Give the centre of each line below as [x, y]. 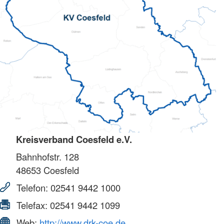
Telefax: [32, 205]
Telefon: [32, 188]
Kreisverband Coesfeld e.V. [74, 139]
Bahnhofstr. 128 [47, 157]
